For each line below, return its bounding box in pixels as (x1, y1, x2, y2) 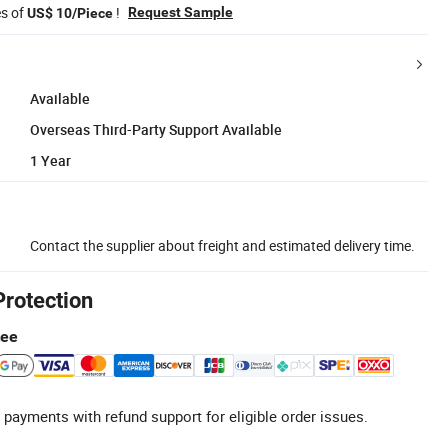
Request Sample (128, 3, 233, 20)
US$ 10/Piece (27, 4, 113, 21)
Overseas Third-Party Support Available (30, 119, 282, 139)
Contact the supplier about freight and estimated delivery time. (30, 235, 415, 255)
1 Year (30, 150, 71, 170)
